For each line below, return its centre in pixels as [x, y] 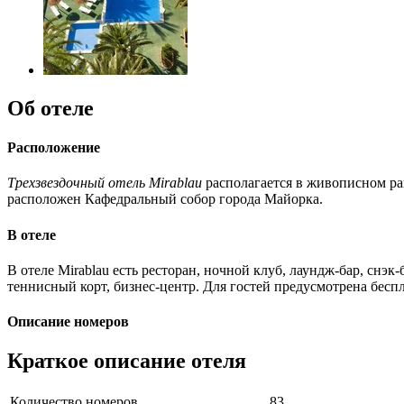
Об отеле [50, 108]
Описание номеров [68, 322]
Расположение [54, 147]
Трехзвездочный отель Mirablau [105, 183]
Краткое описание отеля [127, 361]
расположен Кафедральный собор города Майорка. [165, 199]
